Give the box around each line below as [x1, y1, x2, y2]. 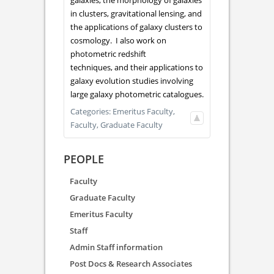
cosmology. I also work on [70, 35, 166, 46]
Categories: [70, 106, 113, 117]
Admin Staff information [70, 242, 163, 253]
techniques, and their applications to [70, 62, 203, 73]
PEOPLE [64, 152, 104, 167]
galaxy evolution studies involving [70, 75, 193, 87]
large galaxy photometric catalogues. [70, 89, 204, 100]
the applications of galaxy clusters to [70, 21, 202, 33]
